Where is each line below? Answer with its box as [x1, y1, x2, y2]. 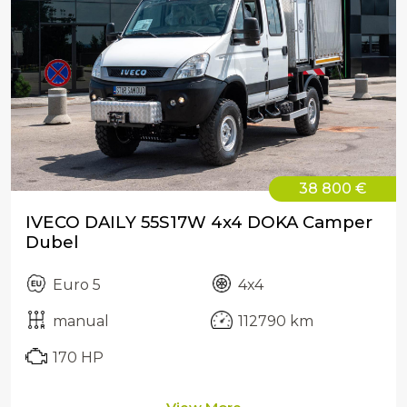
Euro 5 [53, 276, 101, 293]
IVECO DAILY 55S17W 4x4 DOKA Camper [25, 212, 372, 233]
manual [53, 313, 109, 330]
